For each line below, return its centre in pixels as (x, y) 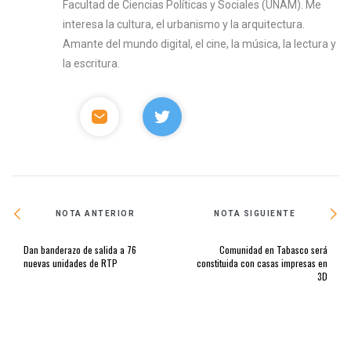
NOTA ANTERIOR (95, 214)
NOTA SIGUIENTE (255, 214)
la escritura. (92, 63)
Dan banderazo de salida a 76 (80, 249)
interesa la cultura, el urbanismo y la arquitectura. (184, 24)
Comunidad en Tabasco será (273, 249)
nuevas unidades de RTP (71, 262)
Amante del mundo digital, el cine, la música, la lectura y (200, 43)
